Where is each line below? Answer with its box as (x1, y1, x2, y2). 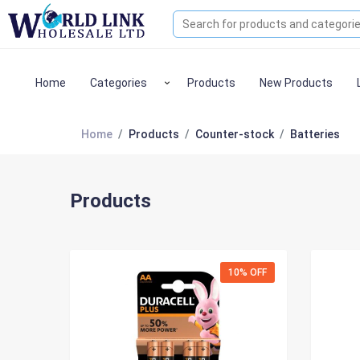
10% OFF (228, 267, 267, 278)
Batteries (290, 127, 340, 141)
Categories (90, 76, 147, 89)
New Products (259, 76, 333, 89)
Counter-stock (195, 127, 274, 141)
